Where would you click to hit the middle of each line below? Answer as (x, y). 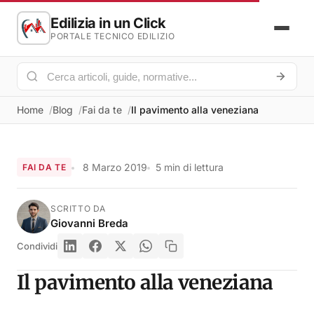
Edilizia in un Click (108, 23)
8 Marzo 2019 (115, 167)
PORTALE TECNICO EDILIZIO (113, 36)
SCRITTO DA (78, 208)
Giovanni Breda (89, 223)
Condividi (37, 246)
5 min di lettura (190, 167)
